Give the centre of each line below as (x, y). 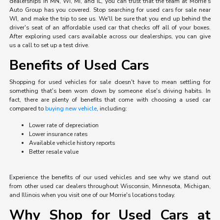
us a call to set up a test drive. (50, 45)
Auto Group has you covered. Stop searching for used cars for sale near (110, 10)
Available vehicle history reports (72, 143)
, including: (112, 109)
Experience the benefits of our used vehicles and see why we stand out (110, 178)
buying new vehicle (71, 109)
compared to (27, 109)
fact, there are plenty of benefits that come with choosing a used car (110, 100)
